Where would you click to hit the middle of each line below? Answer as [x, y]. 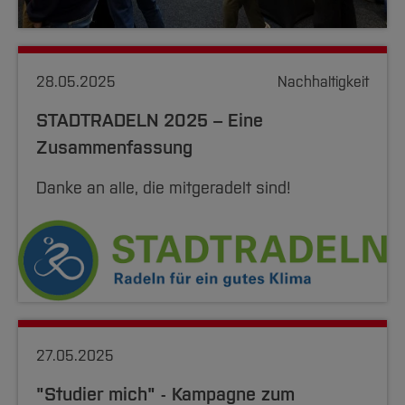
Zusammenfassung [114, 147]
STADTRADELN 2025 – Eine [150, 120]
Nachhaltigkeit [323, 82]
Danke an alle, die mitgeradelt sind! [164, 188]
